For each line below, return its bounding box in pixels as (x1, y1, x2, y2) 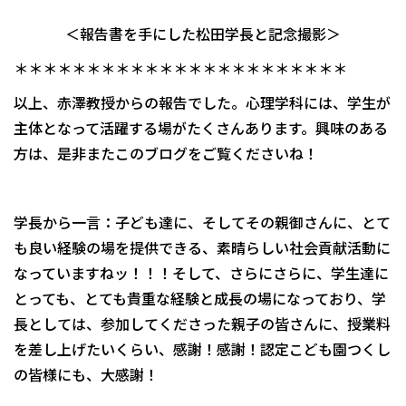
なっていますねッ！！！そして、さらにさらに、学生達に (14, 262, 389, 285)
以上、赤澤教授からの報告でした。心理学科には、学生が (14, 92, 391, 114)
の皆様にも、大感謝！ (14, 363, 159, 386)
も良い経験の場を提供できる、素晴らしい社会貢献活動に (14, 237, 391, 259)
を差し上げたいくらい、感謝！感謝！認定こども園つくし (14, 338, 391, 361)
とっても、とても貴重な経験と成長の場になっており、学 (14, 287, 386, 310)
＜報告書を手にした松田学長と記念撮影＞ (65, 23, 341, 45)
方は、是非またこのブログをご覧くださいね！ (14, 142, 318, 165)
